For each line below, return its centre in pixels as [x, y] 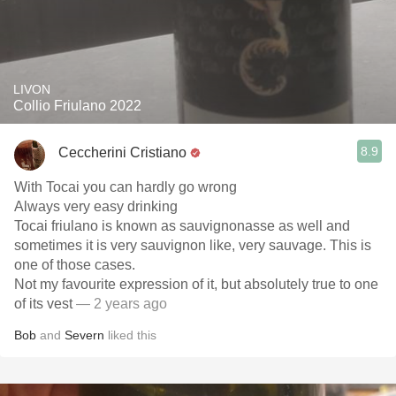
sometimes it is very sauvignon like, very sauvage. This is [193, 245]
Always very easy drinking [96, 206]
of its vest [43, 304]
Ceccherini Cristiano [122, 152]
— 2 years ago [120, 304]
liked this [130, 335]
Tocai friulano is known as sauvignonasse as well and [182, 226]
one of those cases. [75, 265]
